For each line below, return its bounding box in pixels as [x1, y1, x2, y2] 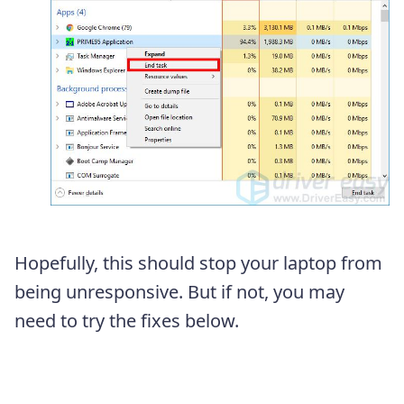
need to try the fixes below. [14, 308, 239, 334]
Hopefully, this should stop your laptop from [14, 251, 382, 276]
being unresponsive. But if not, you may [14, 280, 344, 305]
